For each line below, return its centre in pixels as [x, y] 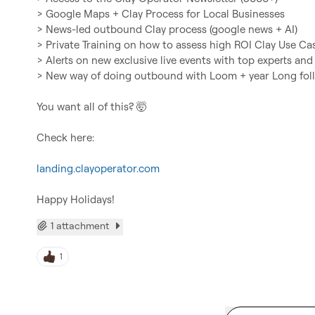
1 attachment [80, 225]
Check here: [65, 137]
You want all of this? [86, 107]
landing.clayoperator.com [98, 168]
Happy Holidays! [76, 199]
